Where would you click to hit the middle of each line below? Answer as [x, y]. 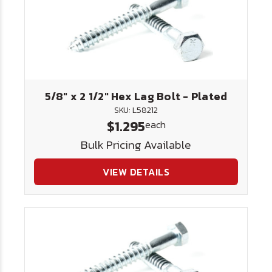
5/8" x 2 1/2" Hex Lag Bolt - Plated [136, 96]
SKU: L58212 [136, 110]
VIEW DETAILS [136, 172]
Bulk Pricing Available [136, 145]
